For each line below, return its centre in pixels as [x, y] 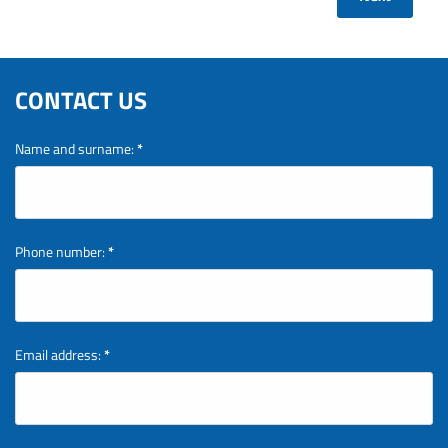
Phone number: [60, 251]
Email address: [58, 354]
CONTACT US [81, 100]
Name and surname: [74, 148]
